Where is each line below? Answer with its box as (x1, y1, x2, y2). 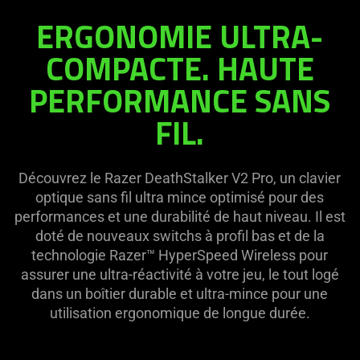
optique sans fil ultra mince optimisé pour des (35, 189, 325, 207)
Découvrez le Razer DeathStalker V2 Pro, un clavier (18, 170, 342, 187)
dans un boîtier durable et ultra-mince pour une (31, 285, 329, 303)
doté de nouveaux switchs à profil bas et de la (35, 227, 325, 245)
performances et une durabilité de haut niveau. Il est (14, 208, 346, 226)
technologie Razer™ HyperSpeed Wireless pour (31, 247, 329, 264)
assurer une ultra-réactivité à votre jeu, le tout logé (20, 266, 339, 284)
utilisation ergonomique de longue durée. (49, 305, 310, 322)
